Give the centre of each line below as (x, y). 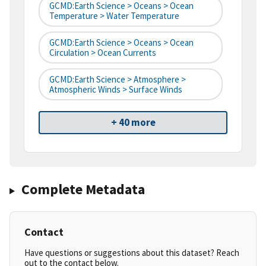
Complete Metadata (83, 189)
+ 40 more (133, 123)
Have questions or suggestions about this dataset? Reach (132, 253)
